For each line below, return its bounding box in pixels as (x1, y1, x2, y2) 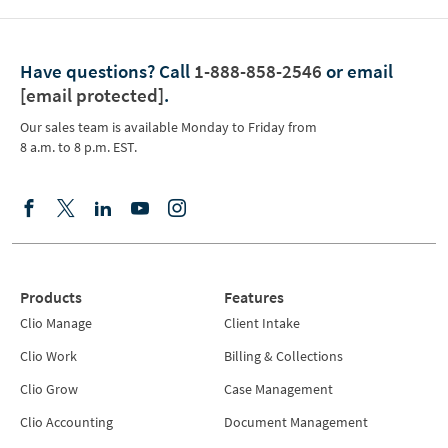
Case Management (224, 379, 333, 398)
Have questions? (20, 58, 155, 83)
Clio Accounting (20, 412, 113, 431)
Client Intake (224, 313, 300, 332)
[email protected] (20, 82, 164, 107)
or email (322, 58, 393, 83)
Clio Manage (20, 313, 92, 332)
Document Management (224, 412, 368, 431)
